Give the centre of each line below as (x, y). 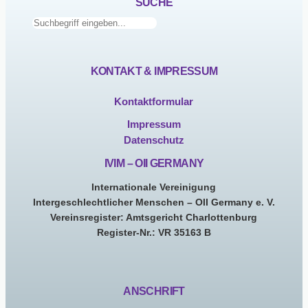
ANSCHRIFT (154, 291)
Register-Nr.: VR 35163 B (154, 233)
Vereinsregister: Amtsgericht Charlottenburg (154, 218)
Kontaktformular (154, 101)
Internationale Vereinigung (154, 187)
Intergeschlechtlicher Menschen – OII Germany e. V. (154, 202)
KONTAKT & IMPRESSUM (154, 71)
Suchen (49, 24)
